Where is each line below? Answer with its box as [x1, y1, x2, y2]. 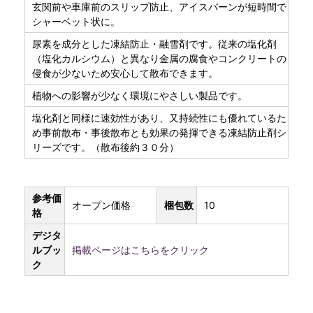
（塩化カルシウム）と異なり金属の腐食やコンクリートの [31, 52, 286, 64]
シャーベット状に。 [31, 15, 120, 27]
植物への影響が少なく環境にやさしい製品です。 [31, 89, 247, 101]
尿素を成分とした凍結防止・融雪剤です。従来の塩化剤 [31, 37, 277, 50]
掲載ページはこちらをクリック [71, 243, 209, 256]
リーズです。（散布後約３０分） [31, 140, 179, 153]
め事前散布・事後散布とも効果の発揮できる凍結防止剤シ [31, 126, 286, 138]
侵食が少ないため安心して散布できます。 [31, 66, 218, 79]
